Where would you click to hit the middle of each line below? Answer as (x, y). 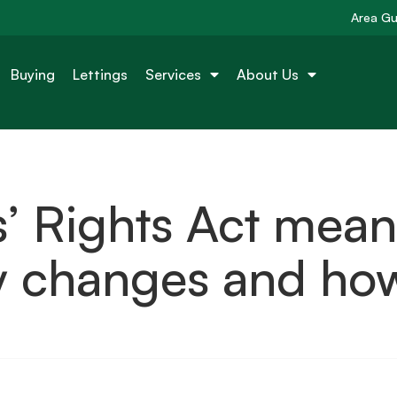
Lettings (101, 74)
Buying (33, 74)
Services (174, 74)
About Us (268, 74)
